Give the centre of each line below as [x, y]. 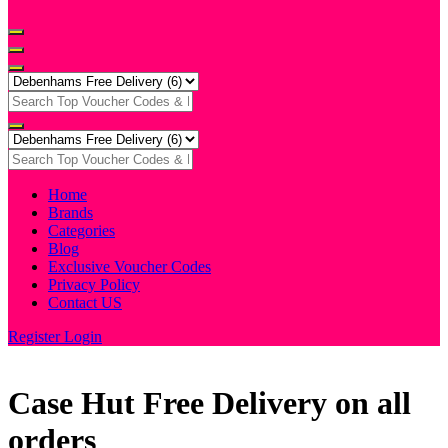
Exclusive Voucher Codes [129, 266]
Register [36, 336]
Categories [81, 230]
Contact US [85, 302]
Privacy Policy [94, 284]
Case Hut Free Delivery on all [209, 403]
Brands [70, 212]
